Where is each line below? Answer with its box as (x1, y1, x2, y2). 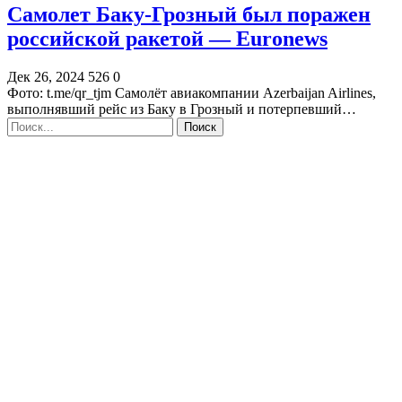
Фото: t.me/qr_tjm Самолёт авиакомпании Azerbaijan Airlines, (7, 84, 376, 100)
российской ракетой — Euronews (7, 26, 328, 50)
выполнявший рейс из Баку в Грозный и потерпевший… (7, 100, 356, 117)
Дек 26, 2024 (7, 68, 84, 84)
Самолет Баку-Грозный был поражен (7, 2, 371, 26)
